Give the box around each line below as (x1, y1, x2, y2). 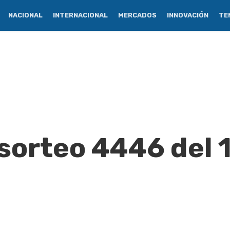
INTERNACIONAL (53, 11, 108, 19)
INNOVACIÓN (167, 11, 208, 19)
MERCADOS (118, 11, 157, 19)
